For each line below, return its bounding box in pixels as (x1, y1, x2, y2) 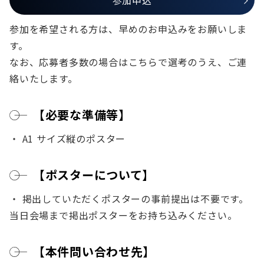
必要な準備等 (45, 106, 118, 124)
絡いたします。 (9, 71, 78, 86)
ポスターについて (45, 166, 143, 184)
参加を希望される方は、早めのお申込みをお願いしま (9, 22, 247, 37)
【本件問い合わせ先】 (33, 243, 155, 260)
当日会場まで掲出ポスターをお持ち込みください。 (9, 208, 237, 223)
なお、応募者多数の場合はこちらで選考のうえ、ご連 (9, 55, 247, 70)
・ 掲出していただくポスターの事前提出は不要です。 (9, 192, 249, 206)
